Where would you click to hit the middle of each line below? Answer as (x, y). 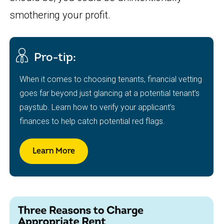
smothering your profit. (60, 15)
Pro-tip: (55, 57)
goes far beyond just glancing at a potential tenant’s (110, 93)
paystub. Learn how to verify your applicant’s (97, 107)
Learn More (54, 151)
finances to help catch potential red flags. (92, 121)
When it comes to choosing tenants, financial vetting (111, 79)
